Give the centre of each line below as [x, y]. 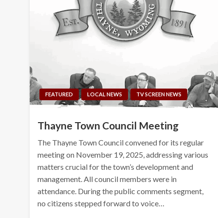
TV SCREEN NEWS [159, 94]
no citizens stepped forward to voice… [101, 203]
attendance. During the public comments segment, [121, 191]
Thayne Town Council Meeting [108, 125]
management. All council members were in [107, 179]
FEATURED [59, 94]
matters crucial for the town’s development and [116, 166]
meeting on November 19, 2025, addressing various [123, 154]
